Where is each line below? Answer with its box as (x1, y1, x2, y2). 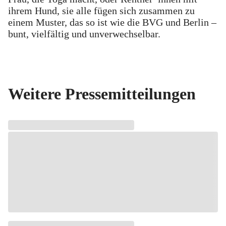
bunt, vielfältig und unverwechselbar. (8, 28, 160, 39)
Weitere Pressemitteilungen (8, 85, 196, 103)
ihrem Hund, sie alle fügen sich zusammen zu (8, 5, 195, 16)
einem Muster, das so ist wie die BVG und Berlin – (8, 16, 216, 28)
